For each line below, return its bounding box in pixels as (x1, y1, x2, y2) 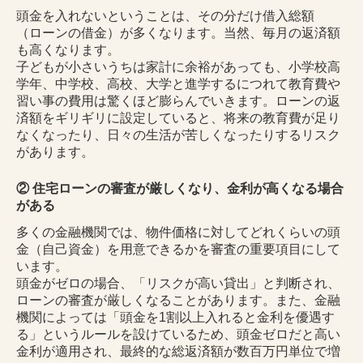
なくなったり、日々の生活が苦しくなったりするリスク (16, 128, 340, 143)
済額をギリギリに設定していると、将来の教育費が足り (16, 111, 340, 126)
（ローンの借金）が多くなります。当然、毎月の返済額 (16, 26, 340, 41)
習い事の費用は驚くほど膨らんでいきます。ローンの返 (16, 94, 340, 109)
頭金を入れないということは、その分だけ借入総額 (16, 9, 314, 23)
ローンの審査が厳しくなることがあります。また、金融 (16, 293, 340, 308)
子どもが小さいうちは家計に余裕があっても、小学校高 (16, 60, 340, 75)
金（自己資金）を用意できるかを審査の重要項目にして (16, 242, 340, 257)
